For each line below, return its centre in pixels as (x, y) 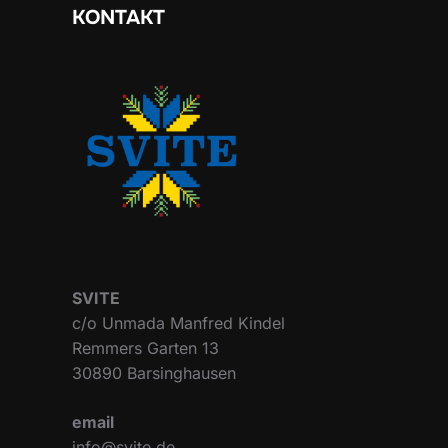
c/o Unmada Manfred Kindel (178, 322)
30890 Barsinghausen (154, 372)
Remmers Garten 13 (145, 347)
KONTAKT (118, 17)
